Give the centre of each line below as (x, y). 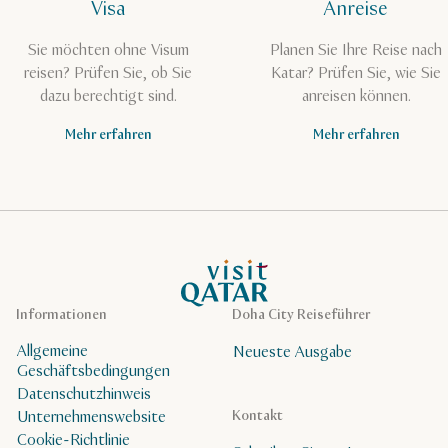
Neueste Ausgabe (292, 352)
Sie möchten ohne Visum (108, 51)
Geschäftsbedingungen (93, 372)
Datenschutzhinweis (84, 394)
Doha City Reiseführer (301, 316)
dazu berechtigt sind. (108, 97)
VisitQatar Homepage (263, 269)
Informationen (61, 316)
